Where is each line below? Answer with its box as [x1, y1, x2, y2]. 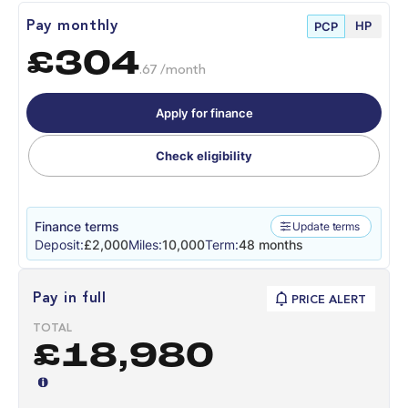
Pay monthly [26, 18, 118, 34]
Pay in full [33, 291, 107, 307]
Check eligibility [156, 148, 252, 164]
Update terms [292, 219, 360, 233]
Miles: [128, 237, 162, 253]
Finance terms [35, 219, 119, 235]
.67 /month [139, 64, 206, 78]
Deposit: [35, 237, 84, 253]
